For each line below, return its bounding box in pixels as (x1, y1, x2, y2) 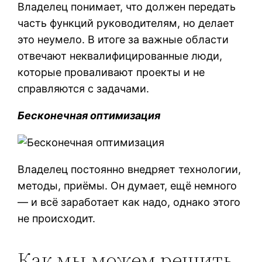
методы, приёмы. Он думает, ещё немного (18, 179, 237, 192)
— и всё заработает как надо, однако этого (18, 195, 241, 208)
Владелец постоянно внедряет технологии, (18, 163, 242, 175)
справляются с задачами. (18, 82, 150, 95)
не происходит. (18, 212, 96, 225)
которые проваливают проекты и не (18, 65, 205, 78)
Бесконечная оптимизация (18, 109, 161, 122)
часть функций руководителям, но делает (18, 16, 235, 29)
